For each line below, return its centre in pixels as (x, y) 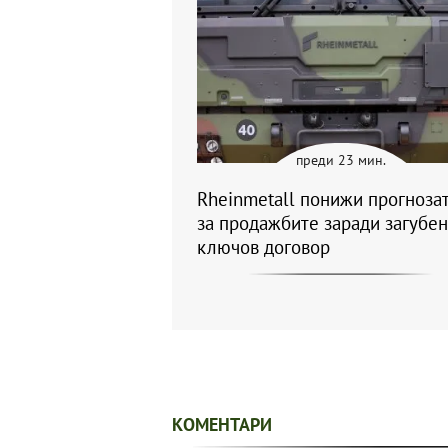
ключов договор (263, 247)
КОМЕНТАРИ (222, 425)
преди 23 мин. (341, 160)
